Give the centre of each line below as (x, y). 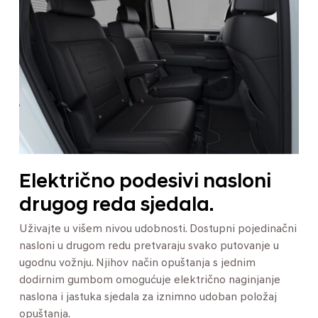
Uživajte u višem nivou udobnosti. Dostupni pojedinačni (158, 229)
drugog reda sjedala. (116, 205)
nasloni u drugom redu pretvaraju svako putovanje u (149, 246)
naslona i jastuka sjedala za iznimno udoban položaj (148, 297)
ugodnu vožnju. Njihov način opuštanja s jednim (137, 263)
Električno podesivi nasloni (145, 182)
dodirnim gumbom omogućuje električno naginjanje (150, 280)
